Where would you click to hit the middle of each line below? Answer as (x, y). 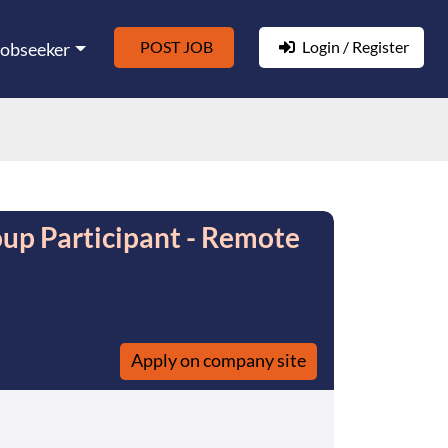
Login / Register (355, 46)
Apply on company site (218, 359)
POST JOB (176, 46)
